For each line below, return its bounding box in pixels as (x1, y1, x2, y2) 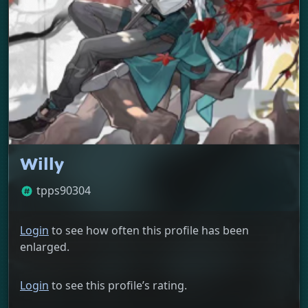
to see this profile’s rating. (49, 278, 187, 293)
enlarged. (20, 239, 69, 254)
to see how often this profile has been (49, 223, 249, 238)
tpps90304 (36, 183, 91, 198)
